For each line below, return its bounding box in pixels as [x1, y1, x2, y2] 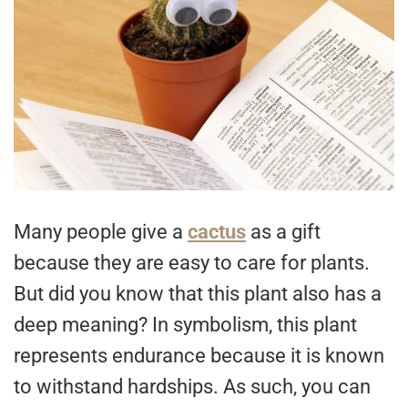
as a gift [246, 220, 321, 244]
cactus [188, 220, 246, 244]
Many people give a [14, 220, 188, 244]
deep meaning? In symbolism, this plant [14, 313, 357, 337]
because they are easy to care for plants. [14, 251, 370, 275]
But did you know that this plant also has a [14, 282, 382, 306]
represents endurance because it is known [14, 344, 384, 368]
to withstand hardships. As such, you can [14, 375, 371, 399]
